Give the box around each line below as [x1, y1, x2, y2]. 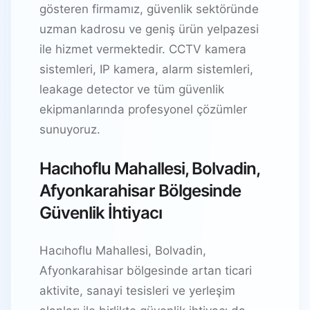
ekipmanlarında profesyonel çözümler [39, 102, 247, 116]
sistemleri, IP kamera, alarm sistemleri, [39, 62, 253, 76]
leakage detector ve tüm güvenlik [39, 82, 224, 96]
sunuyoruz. [39, 122, 100, 136]
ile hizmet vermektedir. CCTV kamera [39, 42, 246, 56]
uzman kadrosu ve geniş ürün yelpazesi [39, 22, 259, 36]
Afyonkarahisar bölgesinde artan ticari [39, 263, 252, 277]
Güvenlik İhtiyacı [39, 202, 162, 223]
